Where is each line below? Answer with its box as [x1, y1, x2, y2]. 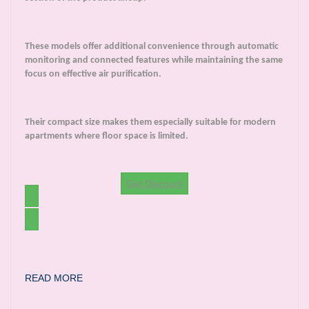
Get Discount [126, 178, 183, 190]
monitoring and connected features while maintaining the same [25, 55, 283, 66]
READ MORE [25, 272, 83, 284]
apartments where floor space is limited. [25, 131, 188, 142]
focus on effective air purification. [25, 69, 161, 80]
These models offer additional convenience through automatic [25, 41, 279, 52]
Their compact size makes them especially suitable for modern [25, 117, 276, 128]
